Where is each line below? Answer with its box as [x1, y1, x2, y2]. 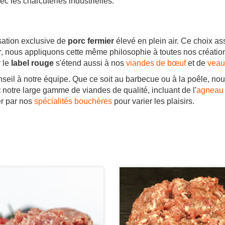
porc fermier [68, 37, 114, 46]
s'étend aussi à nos [54, 59, 126, 68]
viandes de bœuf [126, 59, 186, 68]
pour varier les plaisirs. [112, 97, 194, 106]
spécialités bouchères [34, 97, 112, 106]
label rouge [11, 59, 54, 68]
